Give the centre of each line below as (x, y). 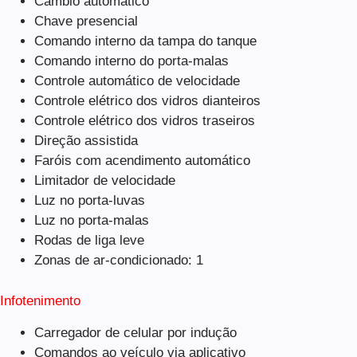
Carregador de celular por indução (135, 332)
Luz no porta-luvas (89, 201)
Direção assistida (86, 141)
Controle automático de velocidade (137, 81)
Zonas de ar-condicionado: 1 (118, 261)
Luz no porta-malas (91, 221)
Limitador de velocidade (104, 181)
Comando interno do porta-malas (131, 61)
